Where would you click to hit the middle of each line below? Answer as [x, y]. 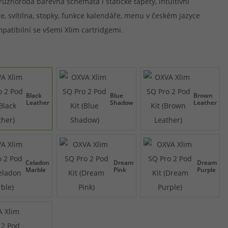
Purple [206, 170]
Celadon [37, 163]
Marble [36, 170]
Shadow [121, 103]
